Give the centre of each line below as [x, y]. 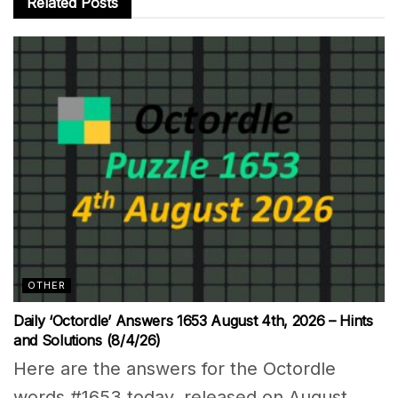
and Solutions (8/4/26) [87, 340]
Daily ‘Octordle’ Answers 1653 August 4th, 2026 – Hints [193, 320]
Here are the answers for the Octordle [175, 368]
